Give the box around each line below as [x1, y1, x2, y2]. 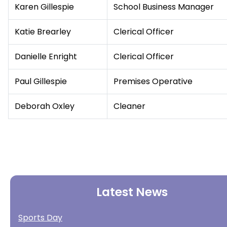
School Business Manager [113, 1, 214, 13]
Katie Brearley [15, 26, 71, 37]
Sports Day [18, 212, 62, 223]
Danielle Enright [15, 51, 77, 62]
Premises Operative [113, 75, 193, 87]
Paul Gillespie [15, 75, 67, 87]
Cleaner [113, 100, 145, 112]
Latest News [96, 184, 168, 200]
